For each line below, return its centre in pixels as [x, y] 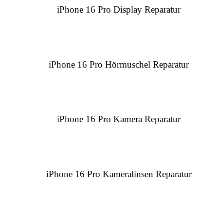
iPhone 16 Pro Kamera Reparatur [119, 119]
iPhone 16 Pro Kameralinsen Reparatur [119, 174]
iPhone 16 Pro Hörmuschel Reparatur [119, 64]
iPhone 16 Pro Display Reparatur [119, 10]
